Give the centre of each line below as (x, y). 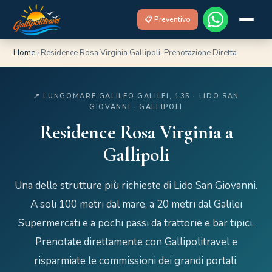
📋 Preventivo (167, 19)
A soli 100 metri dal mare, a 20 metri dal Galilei (136, 204)
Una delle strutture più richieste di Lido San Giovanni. (136, 185)
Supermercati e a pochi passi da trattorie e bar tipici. (136, 223)
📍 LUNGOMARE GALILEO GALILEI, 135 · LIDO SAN (136, 96)
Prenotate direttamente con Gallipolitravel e (136, 242)
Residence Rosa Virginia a (136, 132)
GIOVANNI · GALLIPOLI (136, 107)
